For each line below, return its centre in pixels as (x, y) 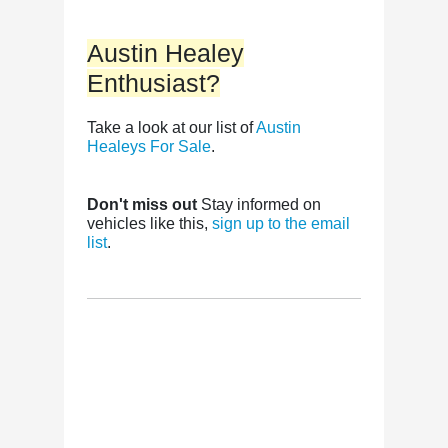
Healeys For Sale (149, 146)
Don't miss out (142, 204)
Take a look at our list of (171, 127)
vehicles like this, (149, 223)
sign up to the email (281, 223)
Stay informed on (259, 204)
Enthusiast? (153, 83)
